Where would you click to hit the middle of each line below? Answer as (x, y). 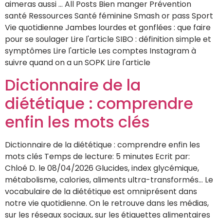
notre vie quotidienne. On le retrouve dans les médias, (107, 203)
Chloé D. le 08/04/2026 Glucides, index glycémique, (102, 168)
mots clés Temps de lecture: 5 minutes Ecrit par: (97, 156)
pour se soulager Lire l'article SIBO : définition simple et (108, 39)
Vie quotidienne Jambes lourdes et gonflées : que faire (108, 28)
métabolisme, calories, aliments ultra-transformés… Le (109, 180)
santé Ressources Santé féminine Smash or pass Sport (109, 16)
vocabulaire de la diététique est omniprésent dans (101, 191)
